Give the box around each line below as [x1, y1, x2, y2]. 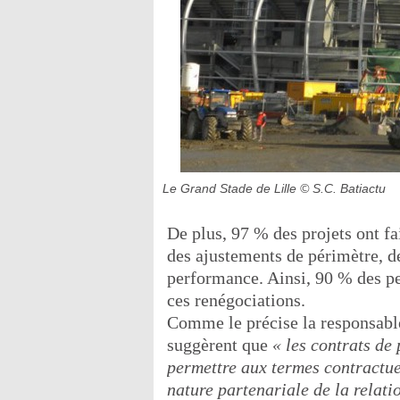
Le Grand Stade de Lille [162, 180, 300, 196]
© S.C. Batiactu [300, 180, 386, 196]
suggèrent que [167, 334, 272, 354]
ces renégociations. [167, 289, 305, 310]
